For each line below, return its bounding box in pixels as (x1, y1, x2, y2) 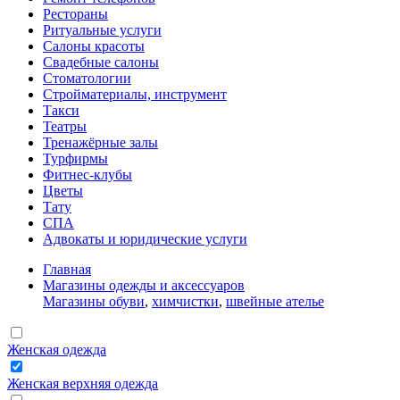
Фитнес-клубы (43, 167, 132, 182)
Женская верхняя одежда (7, 376, 158, 391)
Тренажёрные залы (43, 135, 158, 150)
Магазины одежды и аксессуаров (43, 278, 245, 293)
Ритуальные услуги (43, 22, 162, 37)
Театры (43, 119, 87, 134)
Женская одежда (7, 342, 106, 357)
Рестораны (43, 6, 108, 21)
